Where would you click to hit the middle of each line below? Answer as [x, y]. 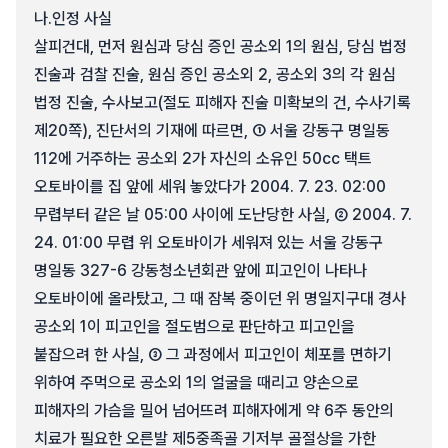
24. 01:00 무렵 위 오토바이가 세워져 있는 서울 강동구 [208, 242]
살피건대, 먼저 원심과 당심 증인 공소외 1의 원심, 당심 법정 [220, 46]
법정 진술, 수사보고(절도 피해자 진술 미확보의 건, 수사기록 [222, 102]
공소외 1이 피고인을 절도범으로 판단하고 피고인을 [194, 326]
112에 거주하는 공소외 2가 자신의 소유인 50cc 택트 [203, 158]
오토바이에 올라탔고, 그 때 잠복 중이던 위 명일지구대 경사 [220, 298]
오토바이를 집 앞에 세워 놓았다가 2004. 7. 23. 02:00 [210, 186]
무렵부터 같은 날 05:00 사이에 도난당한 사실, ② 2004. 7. [223, 214]
